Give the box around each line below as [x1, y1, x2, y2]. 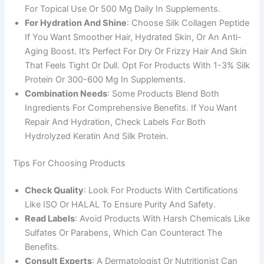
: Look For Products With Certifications [84, 184, 239, 196]
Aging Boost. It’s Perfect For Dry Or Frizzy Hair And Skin [25, 46, 247, 57]
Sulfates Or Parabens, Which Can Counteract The [25, 227, 223, 238]
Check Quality [25, 184, 84, 196]
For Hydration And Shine [25, 18, 127, 29]
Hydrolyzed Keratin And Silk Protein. [25, 131, 169, 142]
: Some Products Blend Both [107, 88, 220, 100]
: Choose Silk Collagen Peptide [127, 18, 250, 29]
